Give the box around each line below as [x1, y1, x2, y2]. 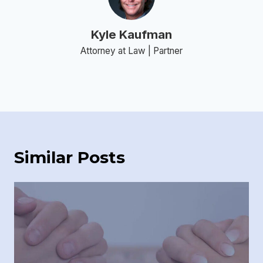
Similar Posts [14, 147, 125, 167]
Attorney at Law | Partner [80, 45, 183, 56]
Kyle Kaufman [91, 26, 172, 42]
